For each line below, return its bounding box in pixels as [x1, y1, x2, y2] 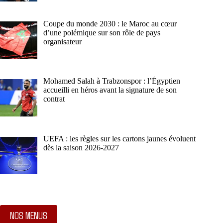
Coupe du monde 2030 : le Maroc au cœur [43, 19, 177, 28]
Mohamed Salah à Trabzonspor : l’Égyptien [43, 77, 180, 86]
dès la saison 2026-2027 [43, 143, 119, 152]
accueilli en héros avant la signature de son [43, 86, 177, 95]
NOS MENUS [10, 209, 47, 221]
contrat [43, 95, 65, 104]
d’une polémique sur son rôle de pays [43, 28, 160, 37]
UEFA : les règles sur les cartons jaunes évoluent [43, 134, 196, 143]
